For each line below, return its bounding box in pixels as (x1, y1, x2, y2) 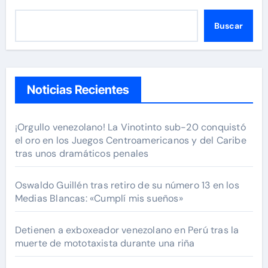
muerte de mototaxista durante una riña (14, 237, 195, 250)
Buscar (214, 20, 243, 32)
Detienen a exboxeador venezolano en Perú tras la (14, 224, 239, 237)
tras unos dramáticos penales (14, 147, 149, 160)
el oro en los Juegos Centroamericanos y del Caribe (14, 134, 246, 147)
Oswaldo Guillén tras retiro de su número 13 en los (14, 179, 239, 192)
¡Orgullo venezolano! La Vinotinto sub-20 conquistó (14, 121, 246, 134)
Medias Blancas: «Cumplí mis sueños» (14, 192, 183, 205)
